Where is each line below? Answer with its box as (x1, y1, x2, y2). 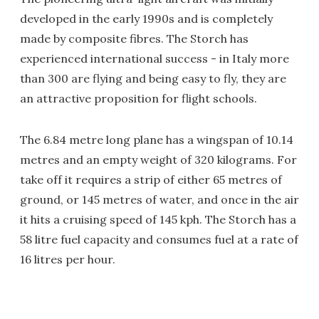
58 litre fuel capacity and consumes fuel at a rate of (20, 232, 298, 246)
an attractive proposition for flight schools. (20, 91, 257, 105)
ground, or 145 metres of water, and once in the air (20, 192, 299, 206)
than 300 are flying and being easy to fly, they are (20, 71, 286, 85)
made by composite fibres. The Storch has (20, 31, 249, 46)
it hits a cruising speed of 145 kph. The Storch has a (20, 212, 296, 226)
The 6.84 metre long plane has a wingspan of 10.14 (20, 132, 293, 147)
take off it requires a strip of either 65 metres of (20, 172, 282, 187)
